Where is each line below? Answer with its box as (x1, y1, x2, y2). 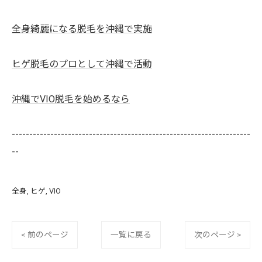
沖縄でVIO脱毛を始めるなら (12, 94, 130, 105)
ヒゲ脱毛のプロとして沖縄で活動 (12, 58, 152, 70)
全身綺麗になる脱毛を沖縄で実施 (12, 23, 152, 35)
